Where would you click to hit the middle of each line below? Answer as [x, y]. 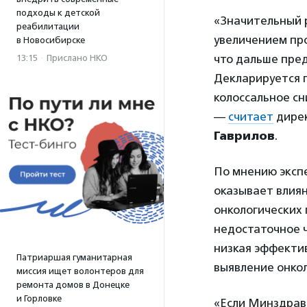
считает [251, 116]
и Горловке [39, 298]
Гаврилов [244, 136]
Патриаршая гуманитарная [74, 257]
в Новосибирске [51, 40]
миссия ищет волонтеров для [80, 271]
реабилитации [48, 26]
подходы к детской [58, 13]
